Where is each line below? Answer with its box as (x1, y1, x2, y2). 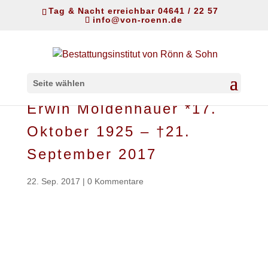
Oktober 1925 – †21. (26, 123, 191, 139)
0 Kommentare (87, 176, 144, 186)
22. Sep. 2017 (26, 176, 80, 186)
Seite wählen (32, 78, 85, 89)
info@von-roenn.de (93, 14, 183, 25)
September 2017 (26, 145, 157, 162)
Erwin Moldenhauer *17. (26, 100, 217, 117)
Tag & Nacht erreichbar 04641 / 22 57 (48, 5, 218, 16)
